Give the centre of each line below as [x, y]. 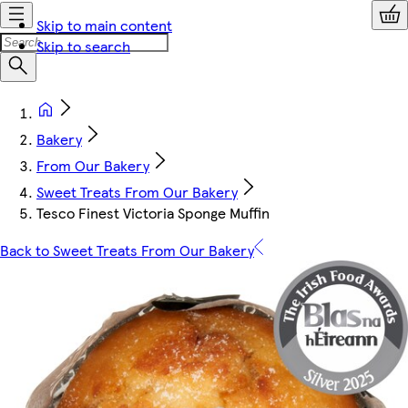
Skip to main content [104, 25]
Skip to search [83, 46]
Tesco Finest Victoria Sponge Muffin [153, 213]
